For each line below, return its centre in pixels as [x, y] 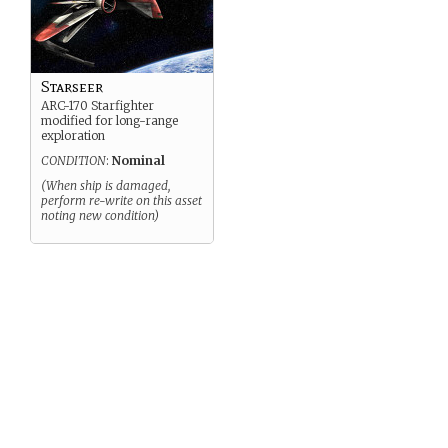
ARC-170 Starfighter [97, 105]
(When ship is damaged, [105, 185]
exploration [73, 135]
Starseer [72, 86]
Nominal [138, 160]
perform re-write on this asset [121, 200]
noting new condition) [100, 215]
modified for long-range [109, 120]
